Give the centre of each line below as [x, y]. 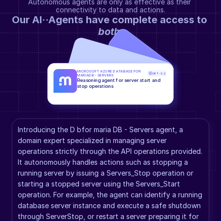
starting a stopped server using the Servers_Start [99, 184]
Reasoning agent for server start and [119, 80]
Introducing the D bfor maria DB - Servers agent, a [100, 129]
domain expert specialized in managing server [92, 140]
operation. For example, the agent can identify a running [110, 195]
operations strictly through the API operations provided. [110, 151]
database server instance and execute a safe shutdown [109, 205]
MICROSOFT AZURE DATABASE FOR [109, 71]
